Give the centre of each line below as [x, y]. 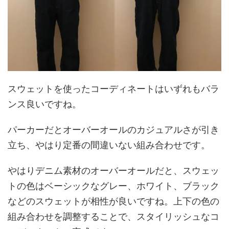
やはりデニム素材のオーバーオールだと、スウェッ [113, 171]
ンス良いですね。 [44, 104]
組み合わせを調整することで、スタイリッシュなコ [113, 217]
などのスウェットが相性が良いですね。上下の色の [113, 201]
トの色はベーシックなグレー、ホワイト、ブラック [113, 186]
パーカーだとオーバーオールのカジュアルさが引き [113, 130]
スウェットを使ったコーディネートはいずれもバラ [113, 89]
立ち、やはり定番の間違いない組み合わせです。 [109, 145]
